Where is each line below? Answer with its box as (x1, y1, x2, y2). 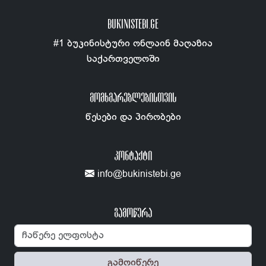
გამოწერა (114, 205, 152, 220)
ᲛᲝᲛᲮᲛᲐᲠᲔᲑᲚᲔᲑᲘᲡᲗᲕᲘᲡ (90, 90, 176, 104)
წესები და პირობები (85, 111, 181, 123)
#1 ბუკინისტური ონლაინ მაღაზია (53, 37, 213, 49)
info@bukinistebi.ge (94, 168, 181, 180)
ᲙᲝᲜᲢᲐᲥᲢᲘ (114, 148, 152, 163)
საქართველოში (87, 53, 160, 65)
